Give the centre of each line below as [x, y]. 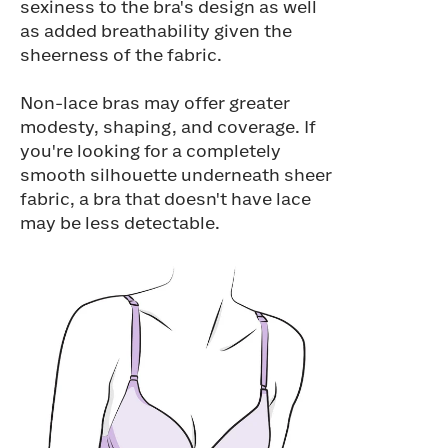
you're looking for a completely [150, 152]
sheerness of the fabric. [121, 56]
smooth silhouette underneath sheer [176, 176]
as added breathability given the [156, 32]
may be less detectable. [120, 224]
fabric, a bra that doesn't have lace [165, 200]
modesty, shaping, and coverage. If [168, 128]
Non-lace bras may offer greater [155, 104]
